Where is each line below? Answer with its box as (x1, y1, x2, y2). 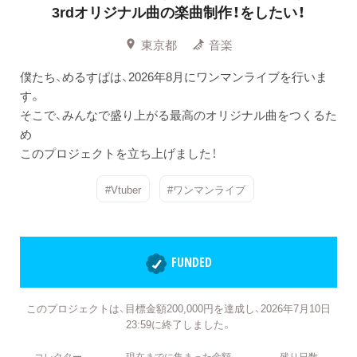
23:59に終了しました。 (125, 316, 232, 331)
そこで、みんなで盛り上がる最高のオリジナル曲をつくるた (20, 105, 337, 124)
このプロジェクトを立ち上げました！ (20, 143, 217, 162)
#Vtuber (104, 181, 141, 197)
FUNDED (171, 253, 212, 272)
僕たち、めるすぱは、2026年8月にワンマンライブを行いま (20, 67, 328, 85)
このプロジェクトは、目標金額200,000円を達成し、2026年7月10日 (26, 300, 331, 316)
